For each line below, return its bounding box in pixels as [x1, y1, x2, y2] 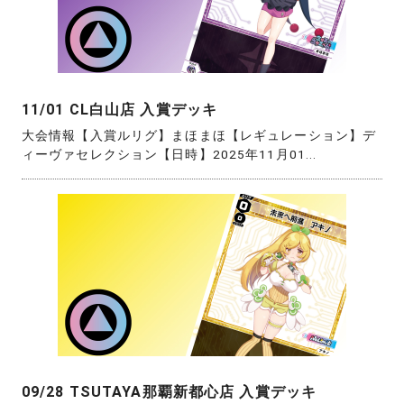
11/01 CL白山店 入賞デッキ [22, 100, 218, 118]
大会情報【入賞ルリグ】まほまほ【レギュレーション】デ [22, 128, 377, 143]
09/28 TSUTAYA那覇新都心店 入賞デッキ [22, 383, 317, 401]
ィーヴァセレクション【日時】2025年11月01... [22, 147, 317, 162]
